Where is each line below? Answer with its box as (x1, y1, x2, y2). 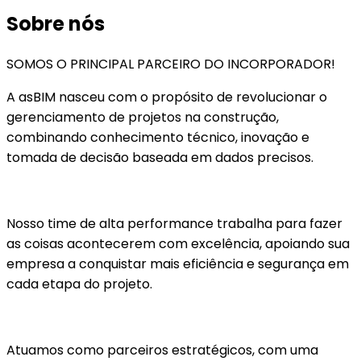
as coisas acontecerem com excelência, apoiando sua (6, 234, 350, 253)
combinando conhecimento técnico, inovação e (6, 127, 309, 147)
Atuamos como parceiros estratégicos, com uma (6, 340, 318, 359)
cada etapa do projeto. (6, 274, 152, 293)
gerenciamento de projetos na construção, (6, 107, 279, 127)
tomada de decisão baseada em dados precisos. (6, 147, 313, 167)
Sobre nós (6, 10, 105, 37)
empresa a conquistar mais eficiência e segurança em (6, 254, 349, 273)
